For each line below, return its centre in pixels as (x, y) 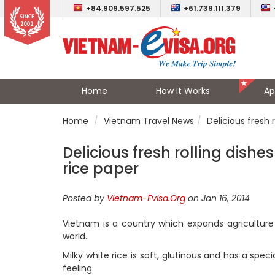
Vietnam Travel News (149, 121)
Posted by (85, 198)
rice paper (101, 168)
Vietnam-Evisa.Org (146, 198)
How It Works (183, 91)
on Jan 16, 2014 (218, 198)
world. (75, 236)
